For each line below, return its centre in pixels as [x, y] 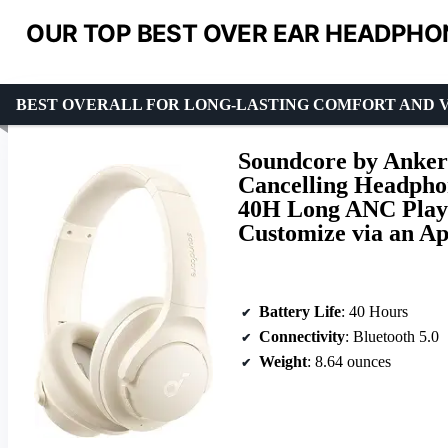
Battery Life [300, 312]
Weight [283, 362]
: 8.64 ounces [349, 362]
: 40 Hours [374, 312]
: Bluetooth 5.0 [392, 337]
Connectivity [302, 337]
